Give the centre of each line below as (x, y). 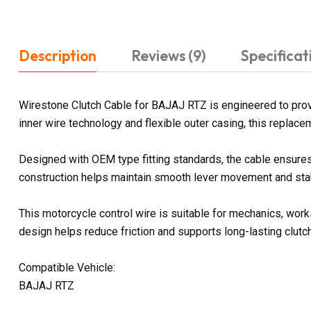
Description (58, 55)
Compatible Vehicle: (67, 267)
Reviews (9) (169, 55)
